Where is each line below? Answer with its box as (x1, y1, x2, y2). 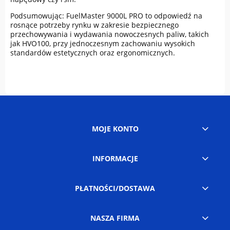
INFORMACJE (92, 154, 138, 164)
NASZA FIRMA (90, 213, 140, 223)
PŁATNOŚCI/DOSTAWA (75, 183, 155, 194)
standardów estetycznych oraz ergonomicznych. (10, 48, 175, 58)
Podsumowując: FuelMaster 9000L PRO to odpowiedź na (10, 11, 202, 21)
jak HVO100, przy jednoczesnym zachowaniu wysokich (10, 39, 195, 49)
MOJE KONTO (91, 124, 139, 134)
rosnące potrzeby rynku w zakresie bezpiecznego (10, 20, 179, 30)
